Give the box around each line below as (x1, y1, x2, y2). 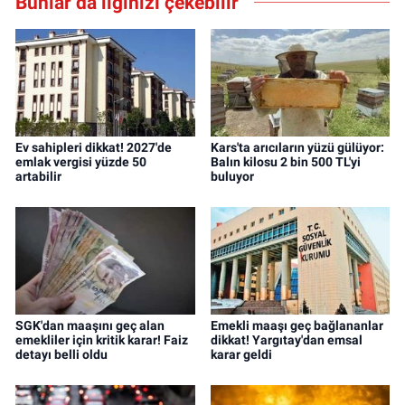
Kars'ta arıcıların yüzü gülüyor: (210, 140, 384, 155)
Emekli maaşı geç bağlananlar (210, 318, 383, 334)
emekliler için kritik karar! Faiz (15, 333, 188, 348)
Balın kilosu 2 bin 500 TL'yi (210, 155, 361, 170)
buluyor (210, 169, 254, 184)
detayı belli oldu (15, 347, 108, 363)
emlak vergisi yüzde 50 (15, 155, 146, 170)
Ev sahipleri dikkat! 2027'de (15, 140, 172, 155)
